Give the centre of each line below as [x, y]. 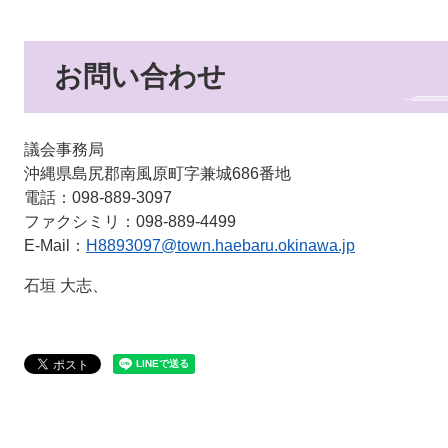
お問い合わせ [140, 77]
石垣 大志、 [66, 286]
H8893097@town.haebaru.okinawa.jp [220, 246]
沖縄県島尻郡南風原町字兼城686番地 [157, 174]
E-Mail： [55, 246]
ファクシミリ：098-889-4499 [130, 222]
